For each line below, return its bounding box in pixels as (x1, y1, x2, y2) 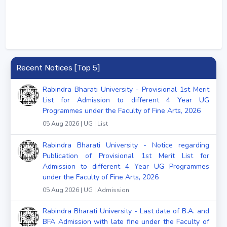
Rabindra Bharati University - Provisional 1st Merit (43, 84, 209, 94)
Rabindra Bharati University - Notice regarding (43, 140, 209, 150)
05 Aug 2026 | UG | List (43, 119, 108, 128)
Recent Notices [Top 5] (16, 63, 100, 72)
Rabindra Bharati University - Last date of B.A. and (43, 206, 209, 216)
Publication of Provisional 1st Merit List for (43, 150, 209, 161)
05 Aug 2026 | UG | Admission (43, 185, 129, 194)
